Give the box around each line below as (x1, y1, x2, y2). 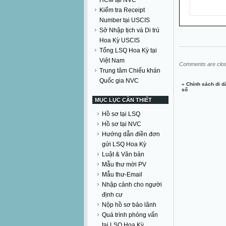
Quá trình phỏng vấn (102, 211, 158, 218)
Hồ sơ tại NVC (102, 121, 141, 128)
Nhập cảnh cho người (102, 181, 162, 188)
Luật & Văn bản (102, 151, 144, 158)
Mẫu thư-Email (102, 171, 142, 178)
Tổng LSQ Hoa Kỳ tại (99, 47, 157, 54)
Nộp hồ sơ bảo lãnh (102, 201, 156, 208)
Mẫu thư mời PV (102, 161, 146, 168)
